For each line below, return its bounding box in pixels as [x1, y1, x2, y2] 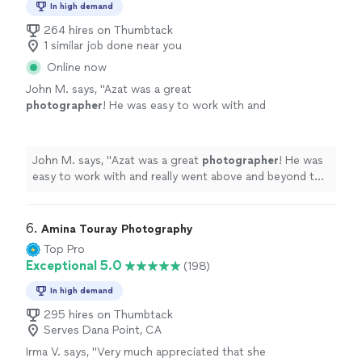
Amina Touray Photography [41, 222, 193, 237]
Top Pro [44, 242, 85, 257]
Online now [47, 61, 107, 75]
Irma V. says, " [26, 345, 97, 360]
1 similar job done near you [44, 39, 182, 53]
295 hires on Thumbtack [44, 308, 173, 322]
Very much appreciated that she [97, 345, 266, 360]
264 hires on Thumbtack [44, 23, 173, 38]
